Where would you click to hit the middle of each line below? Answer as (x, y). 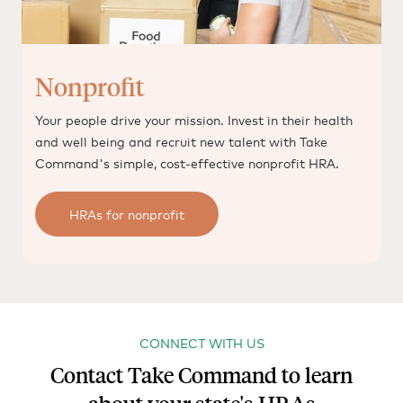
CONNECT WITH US (201, 343)
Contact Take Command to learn (201, 376)
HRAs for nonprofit (127, 214)
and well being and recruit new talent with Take (181, 141)
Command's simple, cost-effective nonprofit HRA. (187, 163)
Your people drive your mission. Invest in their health (194, 120)
